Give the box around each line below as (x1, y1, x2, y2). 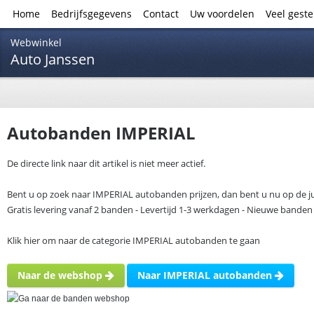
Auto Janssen (11, 50, 95, 69)
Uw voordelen (190, 7, 254, 20)
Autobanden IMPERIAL (7, 121, 196, 144)
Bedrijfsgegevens (51, 7, 132, 20)
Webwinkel (11, 36, 62, 49)
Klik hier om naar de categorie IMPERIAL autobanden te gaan (7, 234, 260, 247)
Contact (143, 7, 179, 20)
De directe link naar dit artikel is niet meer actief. (7, 157, 205, 170)
